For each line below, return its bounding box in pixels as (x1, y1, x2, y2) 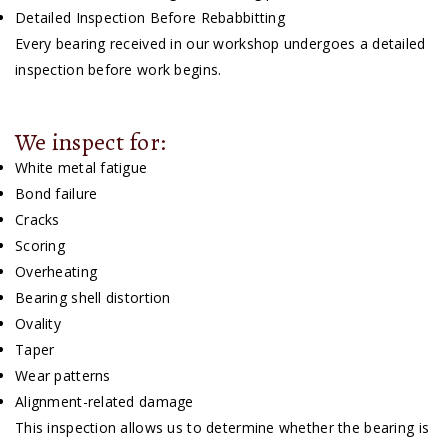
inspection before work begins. (15, 60, 222, 80)
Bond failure (15, 184, 98, 204)
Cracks (15, 210, 60, 230)
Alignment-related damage (15, 392, 194, 412)
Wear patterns (15, 366, 111, 386)
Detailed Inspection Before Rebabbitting (15, 8, 285, 28)
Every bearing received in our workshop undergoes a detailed (15, 34, 426, 54)
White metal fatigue (15, 158, 148, 178)
